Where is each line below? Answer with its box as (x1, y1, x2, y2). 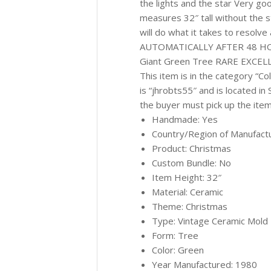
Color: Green (152, 244, 204, 256)
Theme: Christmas (152, 200, 227, 212)
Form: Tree (152, 229, 198, 241)
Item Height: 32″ (152, 171, 221, 183)
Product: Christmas (152, 142, 231, 154)
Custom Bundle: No (152, 157, 231, 169)
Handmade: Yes (152, 113, 218, 125)
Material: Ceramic (152, 186, 223, 198)
